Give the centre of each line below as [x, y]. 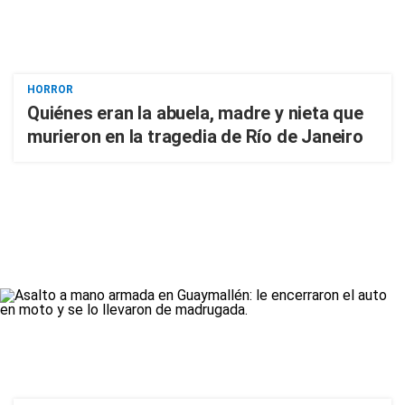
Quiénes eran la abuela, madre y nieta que [195, 113]
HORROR [50, 89]
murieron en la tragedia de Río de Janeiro [195, 137]
